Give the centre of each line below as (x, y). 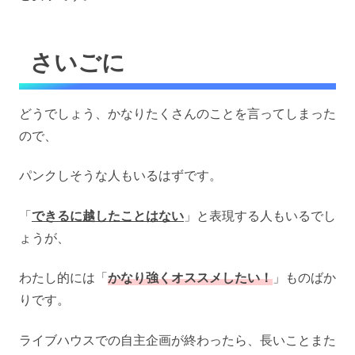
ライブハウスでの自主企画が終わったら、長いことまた (177, 340)
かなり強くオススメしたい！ (190, 278)
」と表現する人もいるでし (260, 215)
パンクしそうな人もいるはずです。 (120, 176)
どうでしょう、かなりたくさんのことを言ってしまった (177, 113)
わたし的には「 (63, 278)
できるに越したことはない (108, 215)
